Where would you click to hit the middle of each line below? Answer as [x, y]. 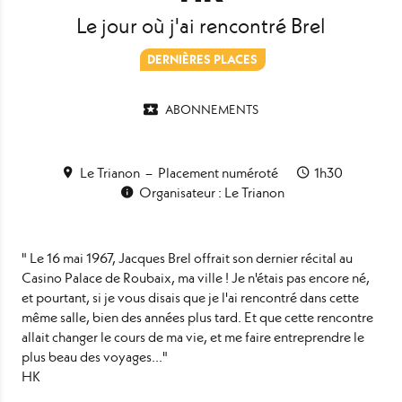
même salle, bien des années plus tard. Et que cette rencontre [197, 317]
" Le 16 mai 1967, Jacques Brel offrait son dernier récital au [187, 258]
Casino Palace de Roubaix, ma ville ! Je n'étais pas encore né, [196, 277]
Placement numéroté [218, 173]
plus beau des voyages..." [95, 356]
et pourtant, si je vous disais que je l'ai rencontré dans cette [190, 297]
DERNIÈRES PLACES [203, 59]
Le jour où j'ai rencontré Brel [201, 26]
